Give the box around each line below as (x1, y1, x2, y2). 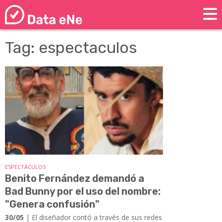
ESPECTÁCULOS (5, 163, 46, 170)
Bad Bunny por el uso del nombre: (5, 185, 161, 197)
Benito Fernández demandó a (5, 172, 144, 184)
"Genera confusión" (5, 198, 100, 210)
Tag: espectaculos (5, 38, 137, 57)
